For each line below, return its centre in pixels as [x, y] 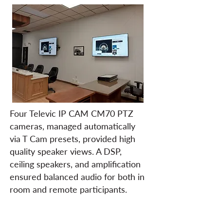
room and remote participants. [68, 189]
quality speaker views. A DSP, [66, 151]
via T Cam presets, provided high [73, 139]
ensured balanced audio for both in [77, 177]
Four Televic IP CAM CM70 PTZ [72, 113]
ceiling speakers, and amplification [75, 164]
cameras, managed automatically [73, 126]
